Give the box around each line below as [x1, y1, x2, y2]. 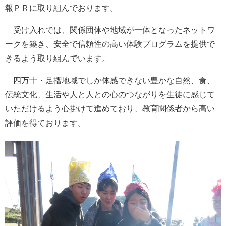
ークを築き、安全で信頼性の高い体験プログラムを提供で [5, 39, 215, 48]
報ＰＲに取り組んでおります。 [5, 3, 118, 12]
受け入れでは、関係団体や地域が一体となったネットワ [5, 25, 215, 34]
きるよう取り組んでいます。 [5, 53, 110, 63]
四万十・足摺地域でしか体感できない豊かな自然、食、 [5, 76, 215, 85]
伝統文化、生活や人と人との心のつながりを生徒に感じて [5, 90, 215, 99]
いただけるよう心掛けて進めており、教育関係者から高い [5, 104, 215, 113]
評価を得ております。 [5, 118, 86, 127]
